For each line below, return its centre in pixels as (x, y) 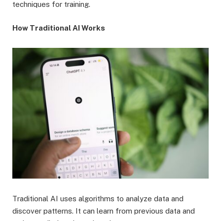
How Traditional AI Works (59, 28)
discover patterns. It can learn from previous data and (104, 211)
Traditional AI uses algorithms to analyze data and (98, 199)
